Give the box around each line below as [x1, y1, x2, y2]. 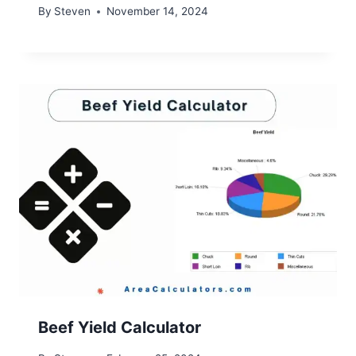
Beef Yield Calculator [38, 317, 201, 337]
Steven [54, 5, 91, 18]
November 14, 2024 [106, 5, 209, 18]
